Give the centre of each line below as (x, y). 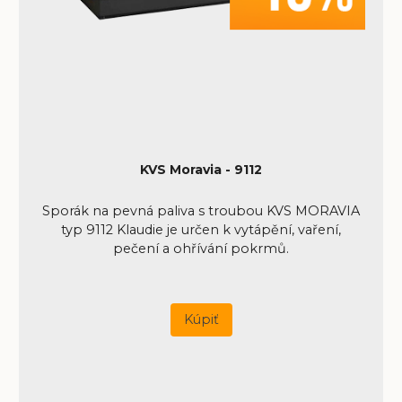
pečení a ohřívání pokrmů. (201, 248)
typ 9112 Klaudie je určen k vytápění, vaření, (201, 229)
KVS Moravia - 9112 (201, 170)
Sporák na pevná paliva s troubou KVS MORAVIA (201, 210)
